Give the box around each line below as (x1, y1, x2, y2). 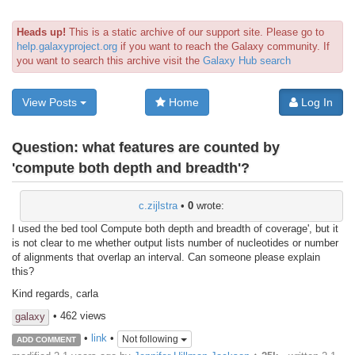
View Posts (22, 96, 80, 109)
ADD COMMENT (16, 334, 76, 344)
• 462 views (53, 309, 106, 322)
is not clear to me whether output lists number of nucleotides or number (12, 236, 338, 249)
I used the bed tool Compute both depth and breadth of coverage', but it (12, 222, 338, 235)
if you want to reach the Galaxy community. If (117, 40, 330, 52)
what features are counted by (82, 139, 280, 156)
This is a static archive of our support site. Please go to (66, 26, 324, 38)
